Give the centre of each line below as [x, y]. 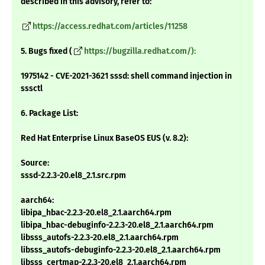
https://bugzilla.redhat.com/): [140, 51]
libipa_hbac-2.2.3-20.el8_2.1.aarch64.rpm [96, 213]
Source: [35, 163]
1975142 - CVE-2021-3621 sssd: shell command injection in [126, 76]
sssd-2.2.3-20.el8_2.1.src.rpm [73, 176]
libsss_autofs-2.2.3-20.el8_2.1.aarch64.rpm [100, 238]
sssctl [32, 89]
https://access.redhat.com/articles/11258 [110, 27]
